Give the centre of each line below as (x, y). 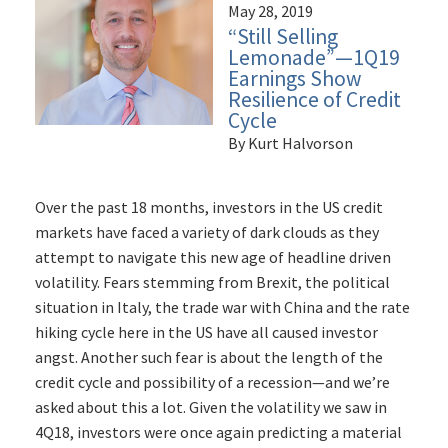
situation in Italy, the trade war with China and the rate (222, 307)
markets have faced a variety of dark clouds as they (207, 232)
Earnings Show (294, 79)
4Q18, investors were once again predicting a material (218, 432)
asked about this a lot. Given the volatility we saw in (211, 407)
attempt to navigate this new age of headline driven (213, 257)
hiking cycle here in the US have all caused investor (206, 332)
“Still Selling (282, 37)
